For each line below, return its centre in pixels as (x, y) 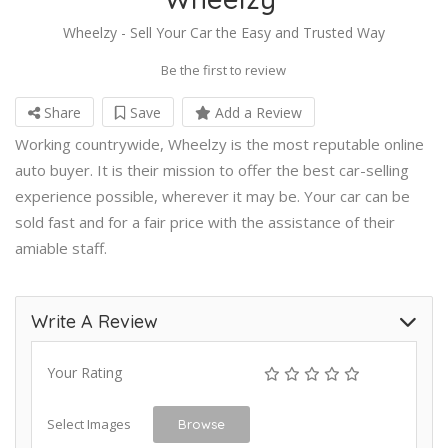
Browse (201, 423)
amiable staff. (61, 247)
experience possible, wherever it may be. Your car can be (212, 195)
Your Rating (84, 372)
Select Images (89, 423)
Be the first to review (223, 69)
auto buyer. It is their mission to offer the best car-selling (212, 169)
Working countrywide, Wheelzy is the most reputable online (219, 143)
